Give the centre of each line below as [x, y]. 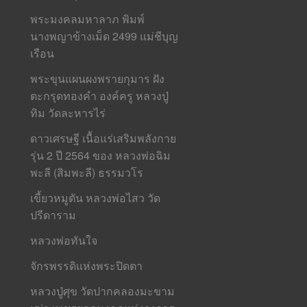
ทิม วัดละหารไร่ [68, 112]
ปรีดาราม [53, 214]
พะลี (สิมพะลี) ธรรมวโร [87, 172]
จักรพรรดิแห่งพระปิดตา [87, 265]
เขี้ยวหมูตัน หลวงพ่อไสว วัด [96, 197]
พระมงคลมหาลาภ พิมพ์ [88, 19]
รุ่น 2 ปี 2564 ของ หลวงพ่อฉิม [101, 155]
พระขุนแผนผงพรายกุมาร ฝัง [98, 78]
